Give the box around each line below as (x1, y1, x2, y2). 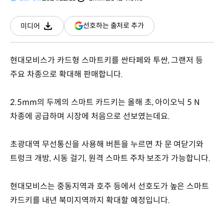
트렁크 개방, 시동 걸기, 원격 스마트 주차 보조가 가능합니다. (10, 152, 213, 163)
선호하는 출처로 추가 (83, 21, 144, 30)
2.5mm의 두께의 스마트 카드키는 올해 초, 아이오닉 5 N (10, 96, 200, 107)
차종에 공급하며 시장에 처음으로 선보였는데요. (10, 110, 170, 121)
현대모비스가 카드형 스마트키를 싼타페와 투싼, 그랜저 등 (10, 54, 203, 65)
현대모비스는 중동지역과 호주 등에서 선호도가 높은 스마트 (10, 180, 209, 191)
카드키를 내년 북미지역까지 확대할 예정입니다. (10, 194, 172, 205)
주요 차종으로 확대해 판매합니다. (10, 68, 123, 79)
